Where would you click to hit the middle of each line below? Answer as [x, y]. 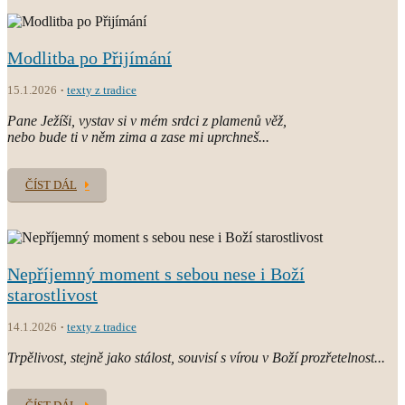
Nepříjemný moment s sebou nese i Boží [156, 273]
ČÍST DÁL [51, 184]
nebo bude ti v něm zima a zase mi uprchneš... [138, 137]
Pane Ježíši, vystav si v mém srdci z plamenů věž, [147, 120]
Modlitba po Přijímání [89, 57]
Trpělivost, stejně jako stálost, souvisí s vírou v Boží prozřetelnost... [196, 357]
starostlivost [52, 294]
